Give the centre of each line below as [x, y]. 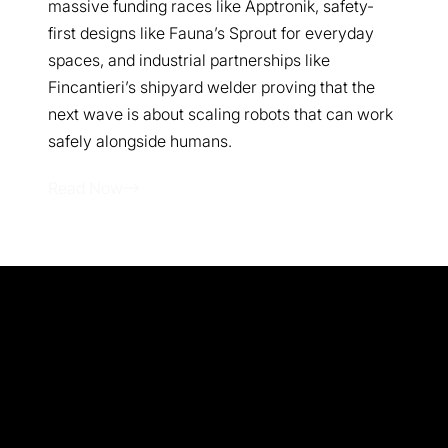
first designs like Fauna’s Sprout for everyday [211, 33]
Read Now [85, 188]
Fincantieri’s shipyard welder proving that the [211, 87]
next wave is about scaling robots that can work [220, 114]
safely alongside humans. [140, 141]
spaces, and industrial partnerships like [189, 60]
